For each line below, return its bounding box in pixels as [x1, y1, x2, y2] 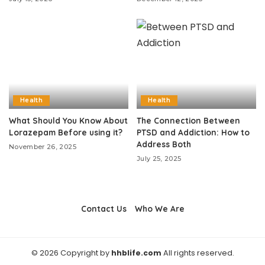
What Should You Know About [9, 115, 128, 125]
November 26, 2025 [9, 142, 76, 151]
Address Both [137, 138, 191, 149]
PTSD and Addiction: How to [137, 127, 250, 137]
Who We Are [134, 203, 185, 214]
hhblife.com [111, 247, 161, 258]
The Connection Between [137, 115, 240, 125]
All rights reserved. [161, 247, 234, 258]
